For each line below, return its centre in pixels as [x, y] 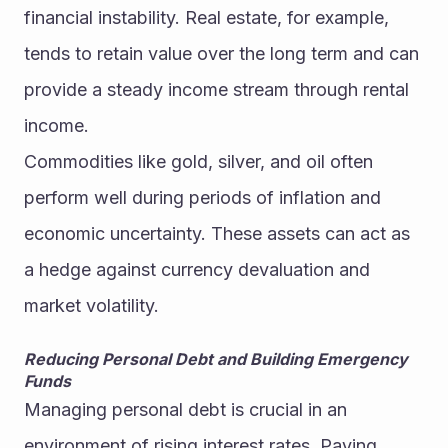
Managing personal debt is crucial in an [185, 410]
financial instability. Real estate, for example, [206, 18]
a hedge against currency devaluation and [197, 270]
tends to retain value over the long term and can [221, 54]
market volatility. [91, 306]
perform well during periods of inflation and [202, 198]
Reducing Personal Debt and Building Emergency [216, 359]
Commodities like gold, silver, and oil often [198, 162]
